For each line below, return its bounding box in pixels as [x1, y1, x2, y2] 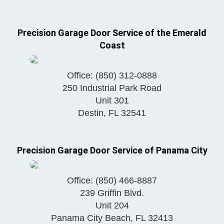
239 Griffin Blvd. [80, 188, 144, 198]
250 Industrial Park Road [62, 83, 161, 93]
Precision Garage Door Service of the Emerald [17, 27, 206, 38]
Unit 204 [95, 200, 129, 211]
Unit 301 [95, 95, 129, 106]
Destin [78, 108, 103, 118]
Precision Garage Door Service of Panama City [16, 145, 207, 156]
